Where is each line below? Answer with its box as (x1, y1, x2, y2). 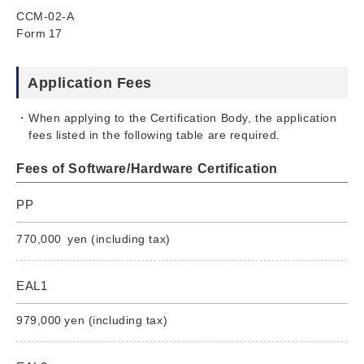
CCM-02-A (16, 9, 75, 23)
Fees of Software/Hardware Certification (16, 161, 278, 175)
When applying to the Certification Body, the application (28, 110, 337, 124)
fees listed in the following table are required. (28, 128, 280, 141)
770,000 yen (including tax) (16, 232, 171, 245)
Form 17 (16, 26, 63, 40)
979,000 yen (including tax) (16, 313, 168, 327)
